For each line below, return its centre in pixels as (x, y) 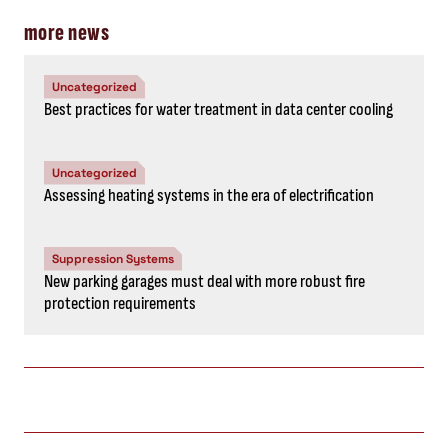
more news (67, 32)
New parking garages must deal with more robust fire (204, 281)
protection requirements (120, 303)
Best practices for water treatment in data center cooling (218, 109)
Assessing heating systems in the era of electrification (209, 195)
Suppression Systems (113, 258)
